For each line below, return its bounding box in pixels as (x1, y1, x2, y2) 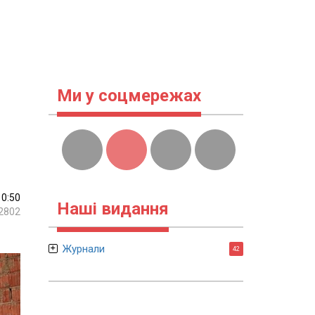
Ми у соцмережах (56, 86, 201, 105)
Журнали (62, 243, 105, 255)
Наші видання (56, 199, 169, 219)
